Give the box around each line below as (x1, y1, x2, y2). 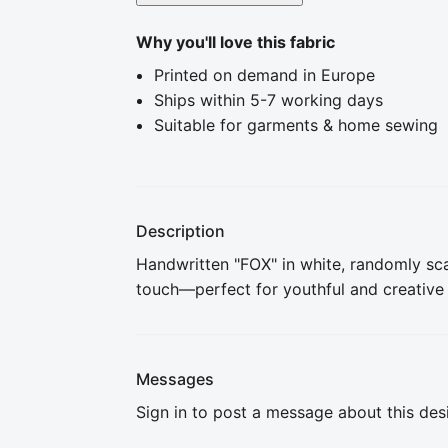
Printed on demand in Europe (154, 65, 375, 85)
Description (136, 221, 225, 241)
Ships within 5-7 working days (154, 90, 383, 110)
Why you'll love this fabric (136, 32, 335, 52)
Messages (136, 369, 214, 389)
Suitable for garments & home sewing (154, 115, 438, 135)
